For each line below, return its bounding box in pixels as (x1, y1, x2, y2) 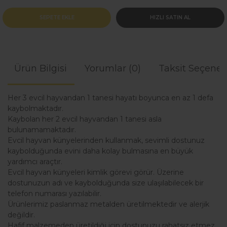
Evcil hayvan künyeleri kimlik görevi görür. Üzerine (8, 167, 184, 177)
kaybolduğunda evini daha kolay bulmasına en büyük (8, 146, 193, 156)
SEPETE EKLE (39, 14, 74, 21)
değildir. (8, 210, 35, 219)
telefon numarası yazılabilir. (8, 188, 101, 198)
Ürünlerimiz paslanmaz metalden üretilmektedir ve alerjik (8, 199, 209, 209)
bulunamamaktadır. (8, 125, 76, 134)
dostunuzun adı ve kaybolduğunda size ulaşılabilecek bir (8, 178, 204, 187)
